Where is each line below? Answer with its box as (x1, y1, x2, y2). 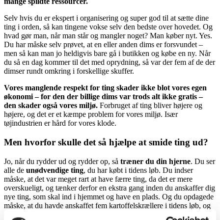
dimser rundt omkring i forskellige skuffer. (4, 67, 134, 76)
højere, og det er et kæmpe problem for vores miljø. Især (4, 110, 178, 119)
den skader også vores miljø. (4, 101, 98, 110)
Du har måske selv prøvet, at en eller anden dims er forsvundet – (4, 40, 203, 49)
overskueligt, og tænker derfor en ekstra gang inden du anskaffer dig (4, 183, 215, 192)
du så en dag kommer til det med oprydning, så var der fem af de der (4, 58, 215, 67)
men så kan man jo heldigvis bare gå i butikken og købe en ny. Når (4, 49, 211, 58)
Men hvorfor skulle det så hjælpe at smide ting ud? (4, 137, 208, 148)
